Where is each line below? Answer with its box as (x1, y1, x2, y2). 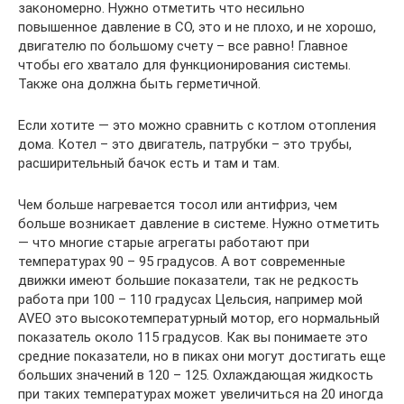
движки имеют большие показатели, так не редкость (18, 271, 359, 289)
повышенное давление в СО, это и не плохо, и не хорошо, (18, 18, 376, 35)
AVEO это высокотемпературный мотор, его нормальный (18, 309, 380, 326)
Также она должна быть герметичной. (18, 75, 261, 92)
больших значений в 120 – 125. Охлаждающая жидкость (18, 366, 373, 383)
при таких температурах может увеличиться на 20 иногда (18, 385, 383, 402)
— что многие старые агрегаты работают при (18, 234, 309, 251)
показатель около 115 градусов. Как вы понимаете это (18, 328, 368, 345)
